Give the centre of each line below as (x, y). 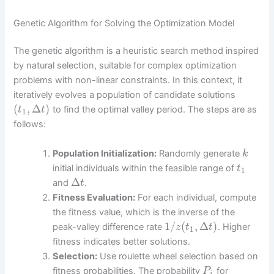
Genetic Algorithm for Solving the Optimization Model (124, 23)
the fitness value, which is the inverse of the (144, 212)
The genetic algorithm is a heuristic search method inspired (136, 51)
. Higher (234, 227)
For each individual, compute (196, 197)
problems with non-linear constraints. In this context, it (128, 80)
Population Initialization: (105, 153)
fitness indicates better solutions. (122, 241)
